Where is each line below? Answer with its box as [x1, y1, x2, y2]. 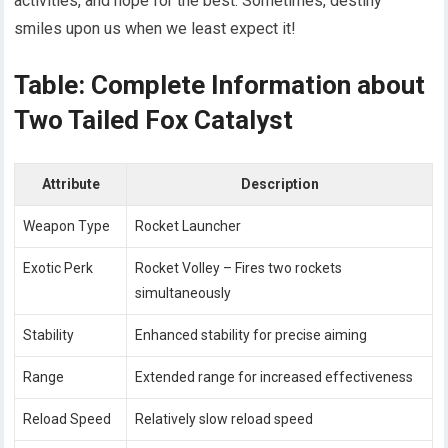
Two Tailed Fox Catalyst [14, 104, 294, 135]
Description [240, 175, 319, 192]
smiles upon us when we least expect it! [14, 18, 297, 38]
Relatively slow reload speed [135, 410, 314, 427]
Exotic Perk [23, 259, 94, 276]
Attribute [41, 175, 100, 192]
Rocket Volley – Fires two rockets [135, 259, 343, 276]
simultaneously [135, 284, 232, 301]
